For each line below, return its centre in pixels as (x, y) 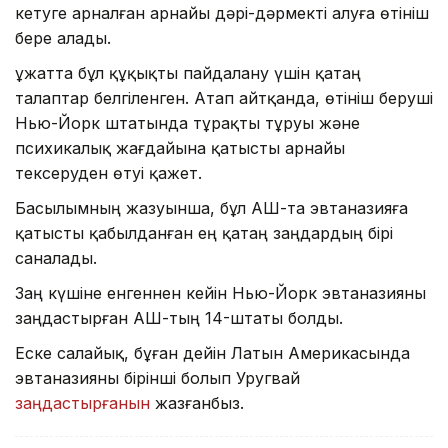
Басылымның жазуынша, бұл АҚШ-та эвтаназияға (211, 208)
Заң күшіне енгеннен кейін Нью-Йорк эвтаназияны (220, 293)
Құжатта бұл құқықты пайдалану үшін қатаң (188, 73)
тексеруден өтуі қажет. (108, 173)
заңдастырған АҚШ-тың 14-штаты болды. (179, 318)
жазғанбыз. (197, 403)
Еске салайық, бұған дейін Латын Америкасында (212, 353)
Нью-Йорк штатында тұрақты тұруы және (187, 123)
